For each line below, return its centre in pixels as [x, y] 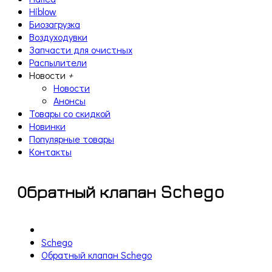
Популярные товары [72, 139]
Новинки [47, 126]
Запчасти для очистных [81, 49]
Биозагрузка [55, 24]
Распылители [58, 62]
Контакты [50, 151]
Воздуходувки [58, 37]
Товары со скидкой [70, 113]
